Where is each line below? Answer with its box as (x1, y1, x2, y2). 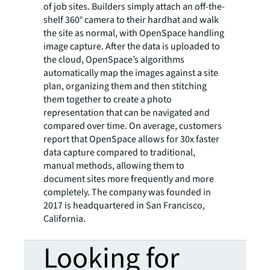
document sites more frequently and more (43, 172, 214, 186)
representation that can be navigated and (43, 106, 210, 120)
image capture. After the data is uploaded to (43, 40, 220, 54)
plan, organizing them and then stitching (43, 80, 207, 93)
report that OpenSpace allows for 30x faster (43, 133, 219, 146)
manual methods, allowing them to (43, 159, 184, 173)
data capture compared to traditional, (43, 146, 195, 160)
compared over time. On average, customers (43, 119, 222, 133)
